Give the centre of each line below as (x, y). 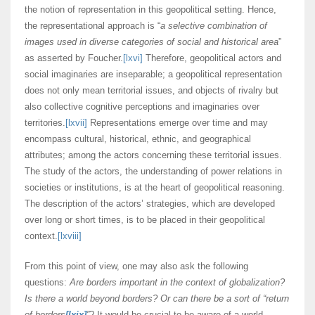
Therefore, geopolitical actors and (212, 58)
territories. (45, 123)
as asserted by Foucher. (74, 58)
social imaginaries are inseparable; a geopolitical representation (153, 75)
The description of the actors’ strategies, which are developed (150, 204)
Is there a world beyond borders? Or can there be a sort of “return (157, 299)
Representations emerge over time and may (178, 123)
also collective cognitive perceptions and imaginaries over (142, 107)
